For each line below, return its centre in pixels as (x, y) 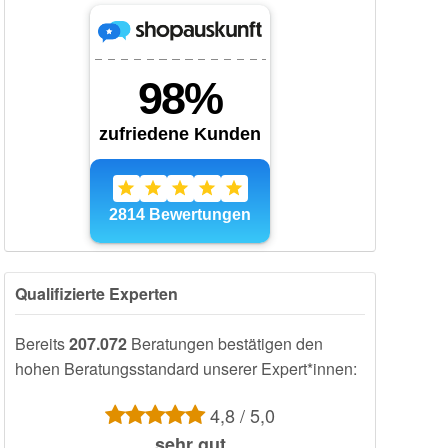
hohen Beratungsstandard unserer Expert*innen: (186, 368)
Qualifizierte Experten (96, 293)
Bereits (42, 343)
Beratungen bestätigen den (225, 343)
